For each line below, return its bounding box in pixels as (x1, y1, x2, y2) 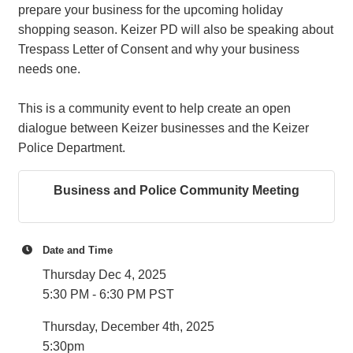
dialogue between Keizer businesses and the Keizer (18, 121, 309, 135)
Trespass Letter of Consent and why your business (18, 43, 299, 56)
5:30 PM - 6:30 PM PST (43, 288, 174, 301)
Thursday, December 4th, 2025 (43, 320, 214, 333)
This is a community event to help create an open (18, 102, 291, 115)
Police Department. (18, 141, 125, 154)
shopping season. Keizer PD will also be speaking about (18, 23, 333, 36)
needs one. (18, 62, 80, 76)
